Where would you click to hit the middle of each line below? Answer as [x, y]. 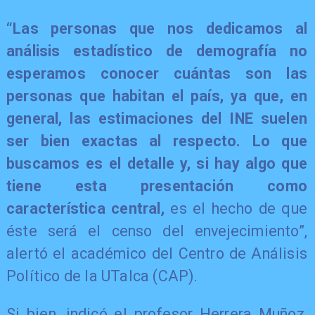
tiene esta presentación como [157, 186]
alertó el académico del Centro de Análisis [157, 254]
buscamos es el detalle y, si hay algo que [157, 164]
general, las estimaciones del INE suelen [157, 119]
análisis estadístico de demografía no [157, 51]
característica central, [85, 209]
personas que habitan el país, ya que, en [157, 96]
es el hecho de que [236, 209]
